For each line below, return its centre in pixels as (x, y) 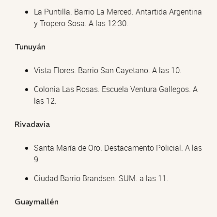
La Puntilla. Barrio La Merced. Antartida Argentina (118, 12)
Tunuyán (30, 46)
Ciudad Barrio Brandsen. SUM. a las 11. (101, 178)
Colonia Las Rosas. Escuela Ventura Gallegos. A (116, 89)
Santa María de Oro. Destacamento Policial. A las (118, 148)
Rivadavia (32, 124)
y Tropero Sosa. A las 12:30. (81, 23)
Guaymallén (37, 201)
